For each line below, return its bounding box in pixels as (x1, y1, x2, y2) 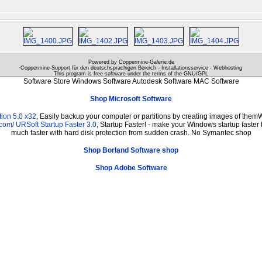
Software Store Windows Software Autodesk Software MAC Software (23, 77, 239, 85)
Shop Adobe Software (95, 163, 167, 172)
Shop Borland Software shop (84, 146, 178, 154)
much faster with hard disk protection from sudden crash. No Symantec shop (11, 128, 251, 137)
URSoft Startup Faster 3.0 (16, 120, 96, 129)
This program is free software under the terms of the (54, 70, 184, 77)
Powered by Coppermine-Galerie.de (88, 58, 174, 65)
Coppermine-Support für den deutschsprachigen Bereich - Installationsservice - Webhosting (20, 64, 242, 71)
